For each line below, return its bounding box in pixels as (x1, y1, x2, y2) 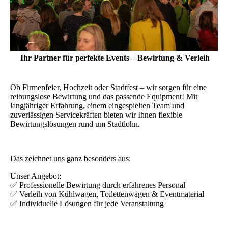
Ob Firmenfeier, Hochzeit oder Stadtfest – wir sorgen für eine (10, 83, 207, 92)
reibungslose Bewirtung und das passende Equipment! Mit (10, 92, 197, 101)
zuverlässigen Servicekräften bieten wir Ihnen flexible (10, 110, 182, 120)
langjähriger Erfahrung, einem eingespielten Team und (10, 101, 184, 110)
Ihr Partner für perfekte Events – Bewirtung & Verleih (20, 53, 210, 62)
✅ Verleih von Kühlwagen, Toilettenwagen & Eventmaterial (10, 190, 204, 199)
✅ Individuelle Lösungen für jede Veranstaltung (10, 199, 164, 208)
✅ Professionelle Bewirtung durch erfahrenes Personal (10, 181, 185, 190)
